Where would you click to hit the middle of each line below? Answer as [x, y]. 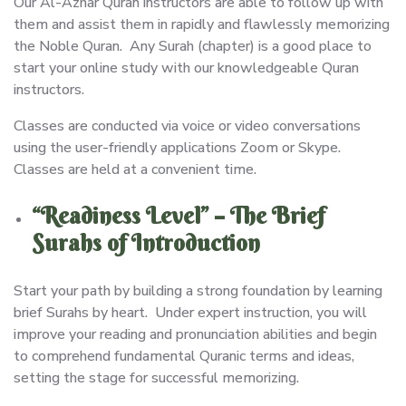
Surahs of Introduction [146, 243]
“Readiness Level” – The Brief [178, 216]
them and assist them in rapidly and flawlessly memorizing [202, 24]
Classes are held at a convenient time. [135, 169]
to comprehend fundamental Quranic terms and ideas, [184, 356]
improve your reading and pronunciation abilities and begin [195, 334]
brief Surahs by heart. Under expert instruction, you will [190, 312]
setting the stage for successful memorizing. [156, 377]
